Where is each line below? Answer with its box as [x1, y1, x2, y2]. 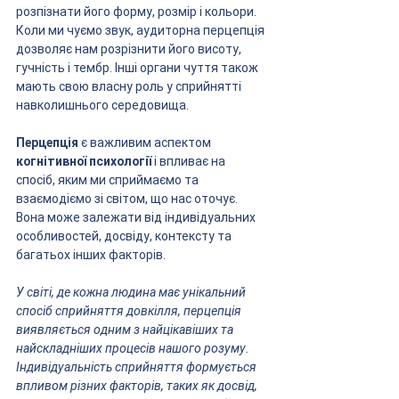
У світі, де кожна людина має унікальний [16, 284, 248, 299]
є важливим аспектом [78, 134, 214, 150]
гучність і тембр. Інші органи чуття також [16, 60, 261, 75]
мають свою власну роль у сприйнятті [16, 78, 244, 94]
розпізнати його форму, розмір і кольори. [16, 4, 259, 19]
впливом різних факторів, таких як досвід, [16, 378, 260, 393]
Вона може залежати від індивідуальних [16, 209, 258, 224]
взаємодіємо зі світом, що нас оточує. [16, 191, 240, 206]
